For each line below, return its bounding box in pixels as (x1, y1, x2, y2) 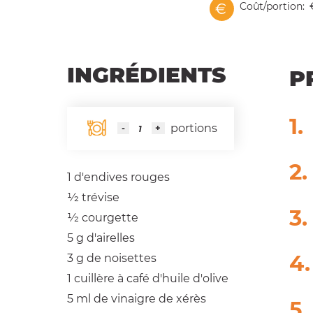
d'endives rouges (74, 170, 170, 184)
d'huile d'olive (152, 271, 228, 285)
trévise (82, 190, 119, 204)
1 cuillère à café (67, 271, 150, 285)
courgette (82, 210, 138, 224)
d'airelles (87, 231, 135, 245)
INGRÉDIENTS (67, 61, 226, 88)
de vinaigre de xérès (94, 291, 206, 305)
